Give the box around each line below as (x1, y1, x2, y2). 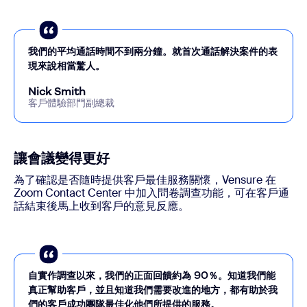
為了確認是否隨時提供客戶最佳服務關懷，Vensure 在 (14, 172, 276, 187)
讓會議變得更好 (14, 148, 110, 167)
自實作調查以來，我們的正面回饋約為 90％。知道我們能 (28, 268, 275, 282)
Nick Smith (28, 84, 86, 98)
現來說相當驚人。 (28, 58, 105, 72)
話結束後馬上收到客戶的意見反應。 (14, 198, 189, 213)
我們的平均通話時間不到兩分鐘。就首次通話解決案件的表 (28, 44, 278, 58)
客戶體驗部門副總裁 (28, 96, 114, 109)
